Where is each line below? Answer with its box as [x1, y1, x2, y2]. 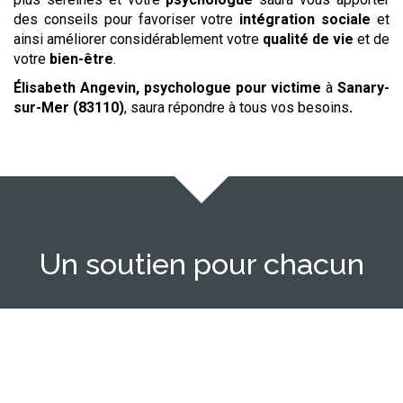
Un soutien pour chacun [39, 246, 364, 282]
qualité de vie [263, 31, 354, 49]
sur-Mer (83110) [13, 99, 124, 117]
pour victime [235, 79, 322, 97]
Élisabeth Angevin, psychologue [13, 79, 236, 97]
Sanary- [337, 79, 390, 97]
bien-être [49, 50, 113, 68]
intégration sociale [239, 11, 372, 29]
